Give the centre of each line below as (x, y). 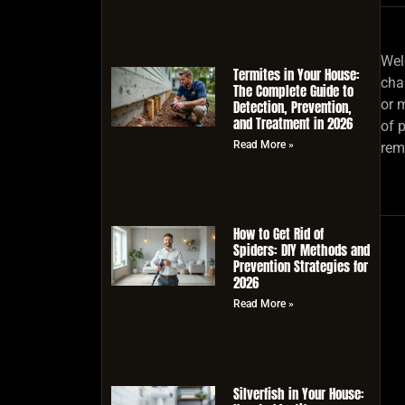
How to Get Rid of (278, 234)
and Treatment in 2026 (292, 124)
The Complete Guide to (293, 91)
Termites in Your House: (296, 75)
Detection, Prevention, (292, 108)
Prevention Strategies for (300, 267)
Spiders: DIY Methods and (301, 250)
